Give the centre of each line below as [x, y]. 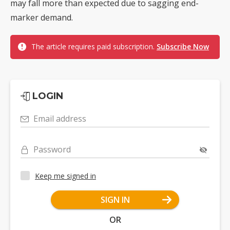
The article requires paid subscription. [94, 46]
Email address [60, 119]
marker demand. [42, 17]
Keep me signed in [65, 176]
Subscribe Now [183, 46]
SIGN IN [115, 200]
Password [52, 149]
